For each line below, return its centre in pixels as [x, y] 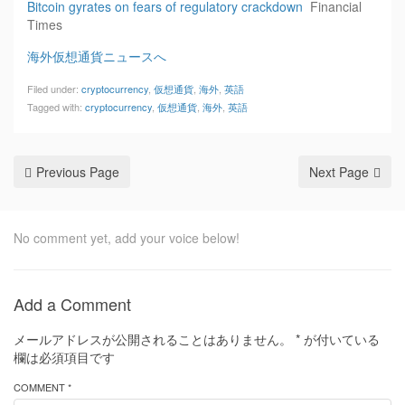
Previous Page [78, 172]
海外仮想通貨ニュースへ [97, 56]
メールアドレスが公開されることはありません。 [153, 339]
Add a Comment [72, 304]
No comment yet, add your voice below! [127, 238]
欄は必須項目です [64, 357]
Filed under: [54, 89]
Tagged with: [56, 107]
